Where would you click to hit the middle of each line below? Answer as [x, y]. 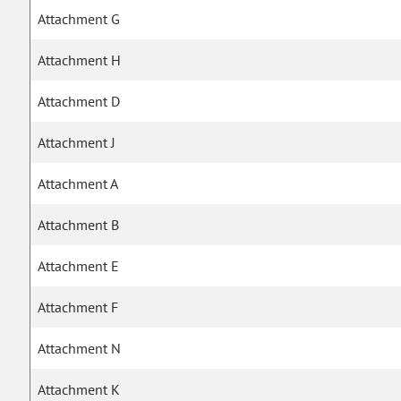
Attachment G [79, 19]
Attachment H [80, 60]
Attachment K [79, 390]
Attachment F [78, 307]
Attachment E [79, 266]
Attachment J [77, 143]
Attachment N [80, 349]
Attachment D [79, 102]
